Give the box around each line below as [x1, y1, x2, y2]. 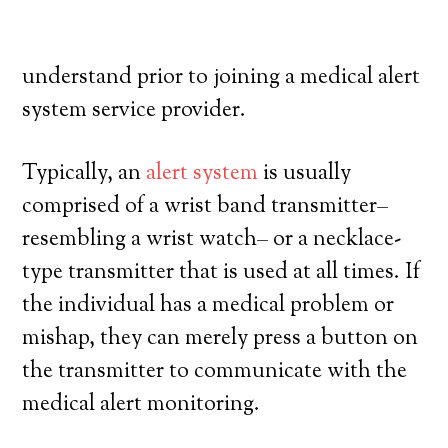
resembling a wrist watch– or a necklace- [22, 224, 402, 256]
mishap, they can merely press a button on [22, 323, 419, 355]
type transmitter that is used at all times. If [22, 257, 421, 289]
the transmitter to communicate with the [22, 356, 408, 388]
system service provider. [22, 95, 247, 127]
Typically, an [22, 158, 147, 190]
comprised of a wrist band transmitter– [22, 191, 389, 223]
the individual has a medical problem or [22, 290, 395, 322]
